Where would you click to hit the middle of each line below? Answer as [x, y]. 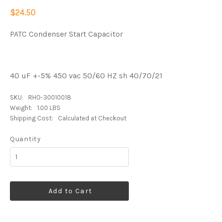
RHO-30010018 [50, 98]
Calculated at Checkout [92, 118]
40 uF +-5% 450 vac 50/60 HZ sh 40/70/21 [86, 76]
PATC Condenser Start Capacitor [66, 34]
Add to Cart [71, 191]
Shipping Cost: [31, 118]
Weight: [21, 108]
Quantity [26, 139]
